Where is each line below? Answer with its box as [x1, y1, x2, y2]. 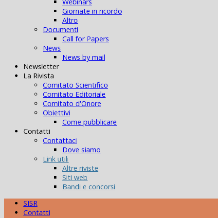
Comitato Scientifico [43, 80, 108, 90]
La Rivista [23, 71, 54, 81]
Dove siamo [62, 145, 101, 155]
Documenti [43, 25, 78, 35]
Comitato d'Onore [43, 99, 101, 109]
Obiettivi [43, 108, 70, 118]
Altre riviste [62, 163, 98, 173]
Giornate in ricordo [62, 6, 122, 16]
